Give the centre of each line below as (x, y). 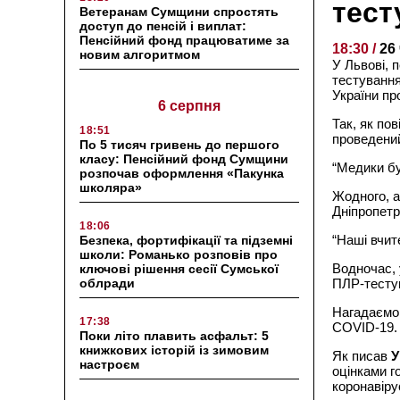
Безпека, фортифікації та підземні (186, 240)
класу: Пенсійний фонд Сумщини (184, 158)
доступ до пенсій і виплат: (163, 25)
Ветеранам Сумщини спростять (179, 11)
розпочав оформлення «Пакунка (182, 173)
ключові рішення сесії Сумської (179, 268)
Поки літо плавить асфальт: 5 (174, 335)
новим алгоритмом (140, 54)
